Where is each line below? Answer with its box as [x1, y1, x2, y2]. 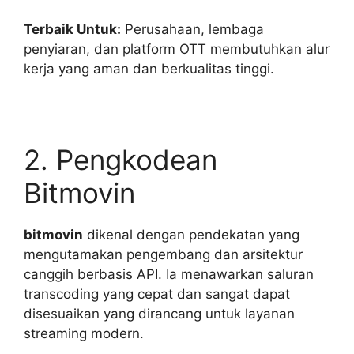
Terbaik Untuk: [24, 21, 121, 38]
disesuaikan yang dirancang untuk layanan [24, 306, 295, 322]
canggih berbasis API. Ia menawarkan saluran [24, 266, 314, 283]
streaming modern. [24, 326, 144, 342]
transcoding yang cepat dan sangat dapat [24, 286, 290, 303]
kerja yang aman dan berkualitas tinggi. [24, 61, 274, 77]
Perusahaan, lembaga [121, 21, 264, 38]
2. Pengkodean [24, 143, 217, 177]
